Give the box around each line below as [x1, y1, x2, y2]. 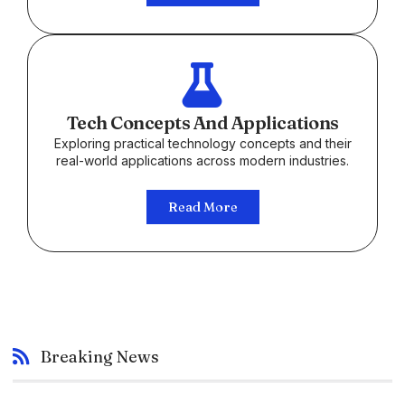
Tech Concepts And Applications [66, 111, 339, 135]
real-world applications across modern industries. [56, 153, 349, 169]
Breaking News [41, 345, 160, 367]
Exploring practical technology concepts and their [53, 136, 352, 152]
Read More [167, 198, 238, 215]
